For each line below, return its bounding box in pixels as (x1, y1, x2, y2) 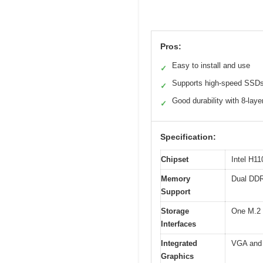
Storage (161, 207, 189, 216)
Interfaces (161, 220, 196, 229)
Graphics (161, 252, 194, 261)
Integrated (161, 239, 197, 248)
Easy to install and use (172, 61, 250, 70)
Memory (161, 174, 190, 184)
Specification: (160, 132, 216, 142)
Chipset (161, 155, 188, 164)
